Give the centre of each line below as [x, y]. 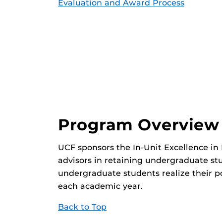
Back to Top [82, 207]
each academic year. [100, 186]
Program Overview [139, 125]
